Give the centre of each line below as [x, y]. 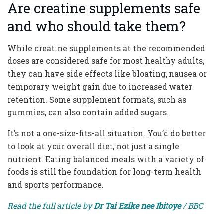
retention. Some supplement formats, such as [97, 99]
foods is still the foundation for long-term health [104, 171]
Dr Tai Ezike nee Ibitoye [137, 205]
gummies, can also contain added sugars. [88, 112]
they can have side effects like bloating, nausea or [107, 73]
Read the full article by [51, 205]
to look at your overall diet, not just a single [93, 146]
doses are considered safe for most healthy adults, [106, 60]
